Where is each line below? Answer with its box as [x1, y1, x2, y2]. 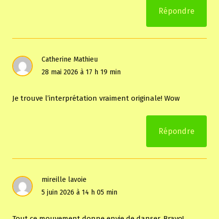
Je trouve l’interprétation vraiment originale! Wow [12, 94, 180, 103]
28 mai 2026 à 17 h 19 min [42, 68, 121, 77]
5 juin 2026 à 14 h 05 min [42, 188, 117, 197]
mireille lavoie [42, 175, 87, 184]
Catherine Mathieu [42, 55, 98, 64]
